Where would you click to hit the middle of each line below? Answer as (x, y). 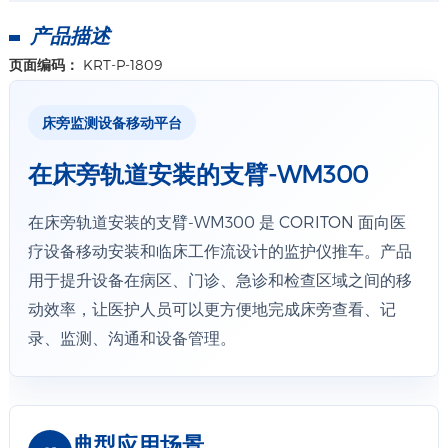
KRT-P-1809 (122, 64)
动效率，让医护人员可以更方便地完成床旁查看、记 (211, 308)
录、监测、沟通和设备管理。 (131, 337)
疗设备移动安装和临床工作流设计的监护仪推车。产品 (219, 250)
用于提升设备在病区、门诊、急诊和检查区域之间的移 (219, 279)
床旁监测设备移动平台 (111, 122)
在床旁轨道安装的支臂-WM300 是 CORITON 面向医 (216, 221)
